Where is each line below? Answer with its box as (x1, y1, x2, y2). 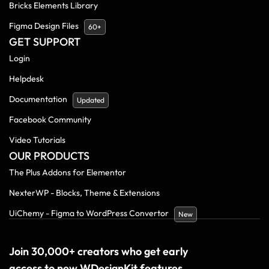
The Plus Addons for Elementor (9, 166, 126, 178)
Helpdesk (9, 73, 44, 84)
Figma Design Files (9, 20, 79, 31)
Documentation (9, 93, 67, 104)
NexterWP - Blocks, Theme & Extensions (9, 187, 160, 198)
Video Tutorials (9, 134, 65, 145)
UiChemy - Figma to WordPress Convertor (9, 207, 169, 219)
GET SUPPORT (9, 34, 80, 49)
